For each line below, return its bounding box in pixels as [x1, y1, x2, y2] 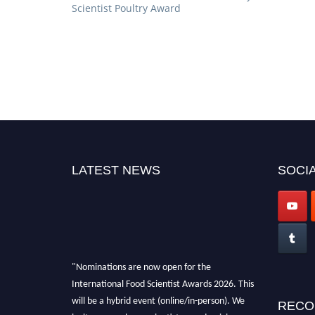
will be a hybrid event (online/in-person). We [72, 288, 245, 300]
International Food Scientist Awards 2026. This [72, 271, 254, 283]
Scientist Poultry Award [72, 1, 181, 15]
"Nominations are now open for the [72, 255, 211, 266]
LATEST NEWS [72, 163, 160, 178]
